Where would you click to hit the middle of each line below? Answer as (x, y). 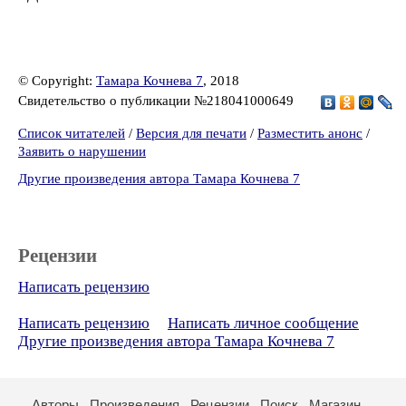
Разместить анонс (310, 133)
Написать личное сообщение (263, 323)
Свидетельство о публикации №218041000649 (158, 100)
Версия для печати (191, 133)
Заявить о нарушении (82, 151)
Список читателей (72, 133)
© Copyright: (57, 81)
